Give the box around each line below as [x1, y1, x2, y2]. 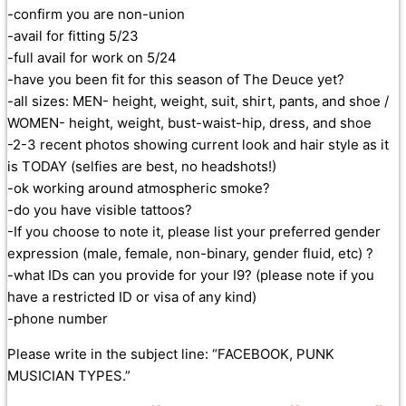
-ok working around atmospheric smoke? [7, 179, 270, 198]
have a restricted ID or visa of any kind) [7, 288, 256, 306]
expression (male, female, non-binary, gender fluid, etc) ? [7, 245, 373, 263]
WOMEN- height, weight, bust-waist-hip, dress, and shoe [7, 114, 372, 132]
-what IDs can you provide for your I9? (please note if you [7, 266, 374, 285]
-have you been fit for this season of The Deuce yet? [7, 71, 344, 89]
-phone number [7, 310, 108, 328]
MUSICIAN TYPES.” [7, 367, 130, 385]
